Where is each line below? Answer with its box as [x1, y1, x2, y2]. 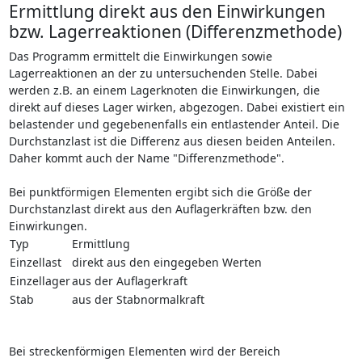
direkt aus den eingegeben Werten [71, 254, 262, 270]
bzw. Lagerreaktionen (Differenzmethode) [8, 19, 342, 43]
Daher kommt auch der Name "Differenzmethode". [8, 149, 284, 166]
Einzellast [9, 254, 61, 270]
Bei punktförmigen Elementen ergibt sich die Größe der [8, 183, 312, 200]
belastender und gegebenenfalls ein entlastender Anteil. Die [8, 116, 339, 132]
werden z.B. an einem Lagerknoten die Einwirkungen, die [8, 82, 320, 98]
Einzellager [9, 272, 70, 288]
